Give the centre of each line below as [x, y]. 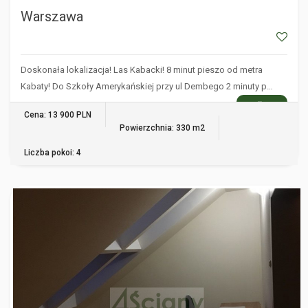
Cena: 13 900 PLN [58, 114]
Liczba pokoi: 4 [53, 152]
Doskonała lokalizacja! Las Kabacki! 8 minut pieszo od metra [142, 69]
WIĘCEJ [262, 104]
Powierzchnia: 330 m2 [162, 128]
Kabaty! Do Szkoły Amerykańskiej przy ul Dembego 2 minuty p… [147, 86]
